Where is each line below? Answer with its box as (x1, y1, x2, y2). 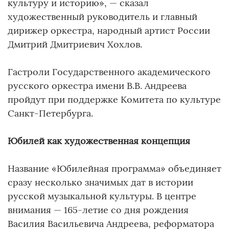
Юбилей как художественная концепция (8, 134, 190, 147)
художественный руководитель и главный (8, 10, 197, 22)
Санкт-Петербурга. (8, 107, 93, 119)
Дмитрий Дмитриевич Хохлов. (8, 38, 142, 50)
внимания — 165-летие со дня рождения (8, 203, 189, 216)
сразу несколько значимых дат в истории (8, 176, 193, 188)
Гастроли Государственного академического (8, 65, 211, 78)
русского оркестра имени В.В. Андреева (8, 79, 187, 91)
